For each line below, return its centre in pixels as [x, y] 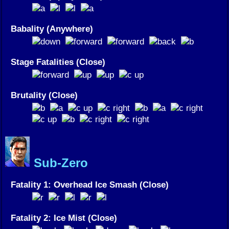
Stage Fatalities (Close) [58, 62]
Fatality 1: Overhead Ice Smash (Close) [90, 184]
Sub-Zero [59, 163]
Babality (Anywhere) [52, 28]
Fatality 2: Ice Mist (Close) [64, 217]
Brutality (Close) [44, 95]
